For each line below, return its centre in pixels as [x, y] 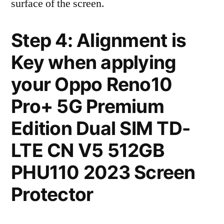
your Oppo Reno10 [92, 84]
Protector [52, 194]
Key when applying [94, 62]
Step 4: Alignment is [99, 40]
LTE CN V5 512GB [88, 150]
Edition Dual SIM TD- [101, 128]
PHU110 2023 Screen [103, 172]
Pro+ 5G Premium [87, 106]
